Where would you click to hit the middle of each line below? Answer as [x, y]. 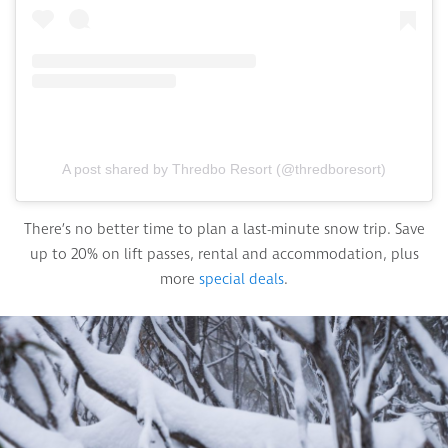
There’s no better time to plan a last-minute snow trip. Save [224, 230]
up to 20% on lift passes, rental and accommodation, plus [224, 255]
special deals [241, 280]
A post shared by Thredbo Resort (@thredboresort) [224, 169]
